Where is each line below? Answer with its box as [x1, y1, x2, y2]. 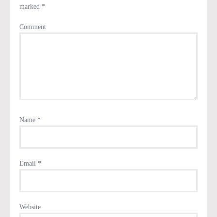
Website [19, 203, 41, 211]
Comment [19, 23, 46, 31]
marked [19, 3, 42, 11]
